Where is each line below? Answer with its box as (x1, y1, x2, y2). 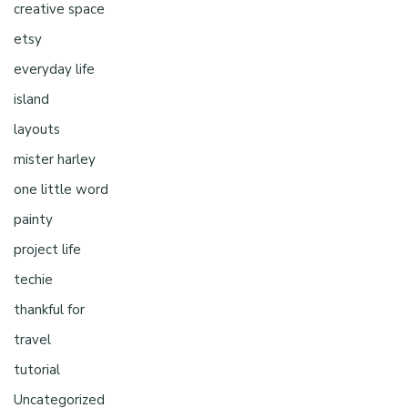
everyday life (14, 59, 95, 78)
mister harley (14, 149, 96, 168)
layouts (14, 119, 60, 138)
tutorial (14, 360, 60, 379)
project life (14, 240, 81, 259)
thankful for (14, 300, 85, 319)
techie (14, 270, 53, 289)
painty (14, 209, 53, 229)
